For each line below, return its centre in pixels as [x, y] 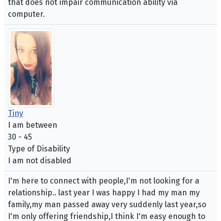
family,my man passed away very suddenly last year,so [107, 205]
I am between [33, 125]
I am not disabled [40, 161]
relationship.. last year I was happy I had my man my [104, 193]
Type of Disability [39, 149]
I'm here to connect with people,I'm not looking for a [104, 181]
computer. [26, 14]
